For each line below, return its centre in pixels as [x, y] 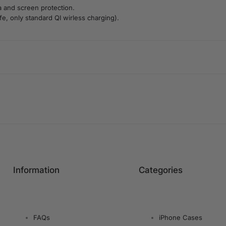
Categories [161, 170]
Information [37, 170]
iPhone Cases [181, 217]
